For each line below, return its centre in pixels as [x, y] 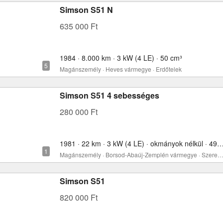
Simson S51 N [86, 10]
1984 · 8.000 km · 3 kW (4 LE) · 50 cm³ [121, 58]
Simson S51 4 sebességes [110, 95]
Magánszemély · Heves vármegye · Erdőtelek [121, 69]
